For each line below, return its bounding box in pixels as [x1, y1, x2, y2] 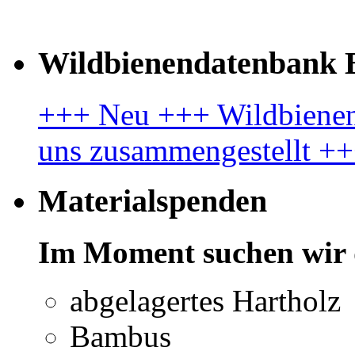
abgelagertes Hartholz [70, 283, 341, 318]
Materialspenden [38, 183, 267, 219]
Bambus [70, 319, 171, 353]
